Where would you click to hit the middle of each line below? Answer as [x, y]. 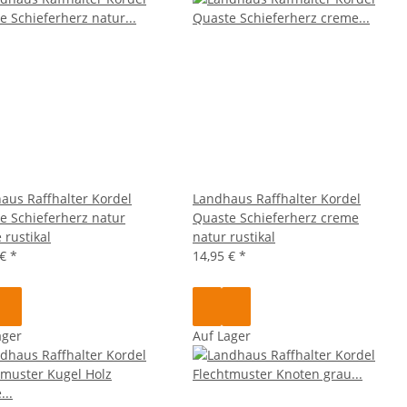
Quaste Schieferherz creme [276, 217]
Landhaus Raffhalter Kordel [277, 198]
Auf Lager [222, 335]
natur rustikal [234, 236]
